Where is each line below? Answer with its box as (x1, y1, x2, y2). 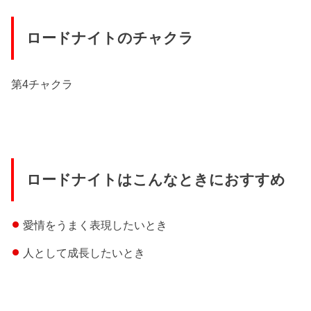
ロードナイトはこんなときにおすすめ (26, 171, 285, 189)
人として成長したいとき (22, 246, 145, 260)
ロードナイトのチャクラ (26, 29, 194, 47)
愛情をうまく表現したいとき (22, 218, 167, 231)
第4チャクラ (11, 78, 74, 91)
